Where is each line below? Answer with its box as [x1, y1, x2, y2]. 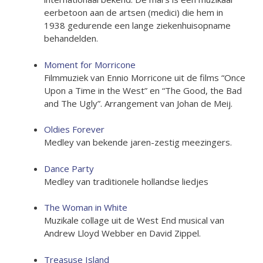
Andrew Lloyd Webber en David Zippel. [44, 227, 201, 239]
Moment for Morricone [44, 58, 136, 70]
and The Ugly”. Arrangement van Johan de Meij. [44, 97, 232, 109]
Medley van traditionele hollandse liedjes [44, 175, 208, 187]
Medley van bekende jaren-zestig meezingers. [44, 136, 232, 148]
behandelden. [44, 32, 98, 44]
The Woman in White [44, 201, 127, 213]
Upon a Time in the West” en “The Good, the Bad [44, 84, 242, 96]
